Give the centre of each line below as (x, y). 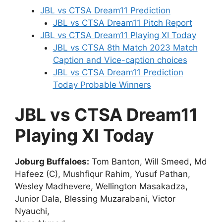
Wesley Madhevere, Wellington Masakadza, (101, 186)
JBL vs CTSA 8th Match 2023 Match (125, 48)
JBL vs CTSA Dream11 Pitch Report (122, 23)
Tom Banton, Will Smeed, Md (148, 161)
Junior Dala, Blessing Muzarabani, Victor (95, 198)
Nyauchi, (32, 211)
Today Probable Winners (102, 85)
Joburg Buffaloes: (52, 161)
